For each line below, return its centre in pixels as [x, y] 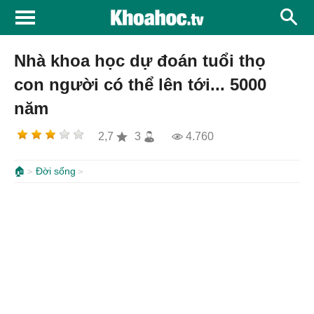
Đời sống [56, 171]
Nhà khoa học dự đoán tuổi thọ [140, 61]
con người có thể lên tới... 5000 [140, 84]
